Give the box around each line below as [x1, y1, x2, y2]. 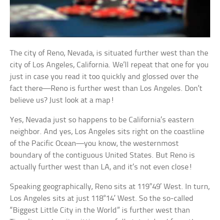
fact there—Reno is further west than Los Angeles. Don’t [10, 84, 203, 93]
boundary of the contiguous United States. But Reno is [10, 151, 195, 160]
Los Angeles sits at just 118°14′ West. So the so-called [10, 194, 194, 203]
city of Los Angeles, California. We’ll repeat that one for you [10, 61, 209, 70]
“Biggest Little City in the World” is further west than [10, 206, 191, 215]
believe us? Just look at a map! [10, 96, 115, 105]
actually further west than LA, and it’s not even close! [10, 163, 193, 172]
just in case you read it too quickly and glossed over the [10, 73, 199, 82]
